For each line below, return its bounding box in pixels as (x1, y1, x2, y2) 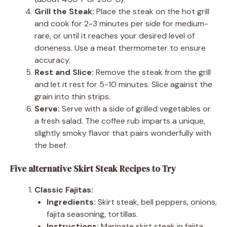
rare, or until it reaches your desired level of (34, 30, 195, 41)
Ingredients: (47, 196, 96, 207)
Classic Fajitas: (34, 184, 93, 195)
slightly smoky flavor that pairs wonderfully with (34, 127, 211, 138)
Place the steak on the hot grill (94, 6, 209, 17)
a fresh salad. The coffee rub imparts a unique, (34, 115, 205, 126)
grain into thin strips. (34, 91, 110, 102)
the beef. (34, 139, 67, 150)
